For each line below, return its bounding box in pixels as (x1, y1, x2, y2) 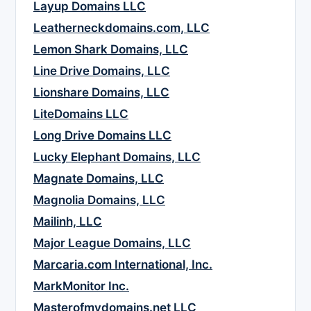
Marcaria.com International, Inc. (33, 258, 212, 272)
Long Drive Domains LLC (33, 128, 171, 143)
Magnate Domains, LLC (33, 171, 164, 186)
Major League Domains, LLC (33, 236, 191, 251)
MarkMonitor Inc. (33, 279, 129, 294)
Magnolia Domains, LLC (33, 193, 165, 208)
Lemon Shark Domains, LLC (33, 42, 188, 57)
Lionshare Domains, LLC (33, 85, 169, 100)
